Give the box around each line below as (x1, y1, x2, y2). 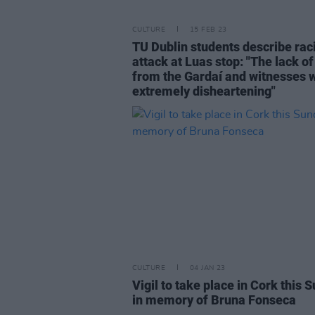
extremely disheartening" (132, 84, 276, 98)
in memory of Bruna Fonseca (132, 292, 296, 307)
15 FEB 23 (189, 26, 227, 33)
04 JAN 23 (189, 264, 226, 271)
